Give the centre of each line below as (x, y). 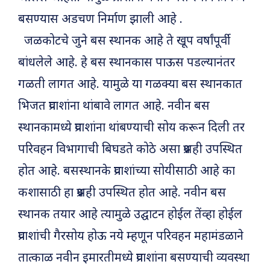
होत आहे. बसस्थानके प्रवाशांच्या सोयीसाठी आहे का (127, 171)
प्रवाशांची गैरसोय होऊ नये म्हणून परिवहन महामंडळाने (131, 237)
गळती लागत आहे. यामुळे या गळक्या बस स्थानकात (130, 85)
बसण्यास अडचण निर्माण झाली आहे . (100, 20)
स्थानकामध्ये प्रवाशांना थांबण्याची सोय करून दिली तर (131, 128)
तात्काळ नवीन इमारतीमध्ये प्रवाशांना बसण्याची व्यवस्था (134, 258)
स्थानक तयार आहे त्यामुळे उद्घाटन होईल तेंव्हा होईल (130, 215)
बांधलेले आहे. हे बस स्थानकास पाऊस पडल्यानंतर (127, 63)
